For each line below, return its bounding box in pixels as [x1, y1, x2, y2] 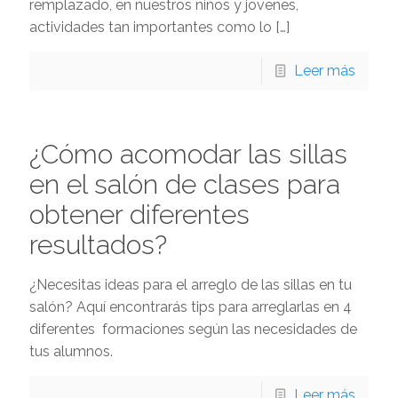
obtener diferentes [29, 199, 250, 230]
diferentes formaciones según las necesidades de [29, 321, 357, 338]
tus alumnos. [29, 343, 113, 360]
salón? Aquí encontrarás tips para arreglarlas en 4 [29, 298, 352, 315]
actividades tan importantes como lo [29, 19, 272, 36]
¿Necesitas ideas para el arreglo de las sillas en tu [29, 276, 352, 293]
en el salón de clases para [29, 169, 340, 200]
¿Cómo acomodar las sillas [29, 139, 347, 170]
